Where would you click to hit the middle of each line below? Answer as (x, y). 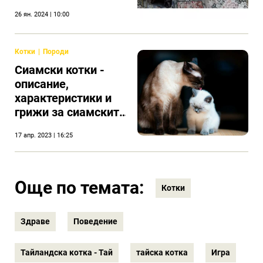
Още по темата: (79, 188)
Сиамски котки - (60, 70)
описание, (42, 84)
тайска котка (162, 252)
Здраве (35, 221)
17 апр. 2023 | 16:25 (44, 135)
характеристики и (63, 98)
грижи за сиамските (70, 112)
